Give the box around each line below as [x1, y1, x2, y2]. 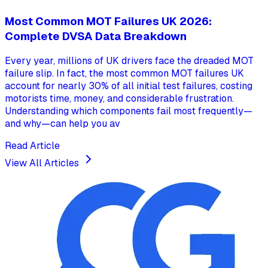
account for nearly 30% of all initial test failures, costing [5, 80, 252, 93]
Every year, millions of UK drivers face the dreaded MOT [5, 54, 254, 68]
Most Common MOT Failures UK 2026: [5, 13, 212, 29]
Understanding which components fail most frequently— [5, 105, 252, 118]
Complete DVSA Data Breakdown [5, 28, 187, 44]
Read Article [5, 139, 60, 153]
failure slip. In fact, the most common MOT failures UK [5, 67, 244, 80]
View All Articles [5, 157, 81, 170]
